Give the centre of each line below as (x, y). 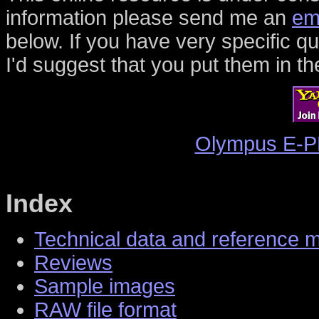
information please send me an (149, 18)
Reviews (73, 262)
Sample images (105, 286)
